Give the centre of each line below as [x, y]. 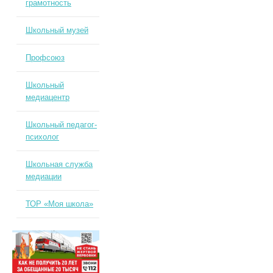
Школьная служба [59, 164]
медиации [43, 176]
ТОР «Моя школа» [59, 204]
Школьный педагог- [61, 125]
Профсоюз [45, 58]
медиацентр [47, 97]
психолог [42, 137]
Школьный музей [57, 30]
